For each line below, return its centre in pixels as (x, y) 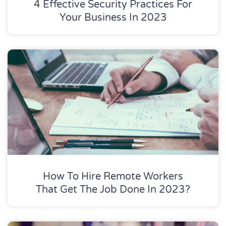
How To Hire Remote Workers (113, 176)
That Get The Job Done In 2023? (113, 189)
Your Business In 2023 (113, 17)
